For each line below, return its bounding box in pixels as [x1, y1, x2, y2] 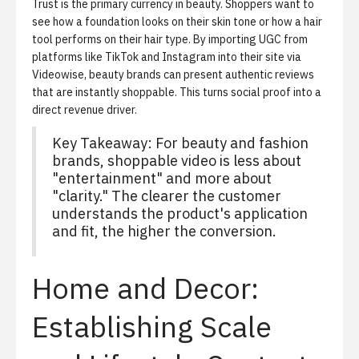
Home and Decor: [32, 269, 259, 307]
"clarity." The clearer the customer [52, 187, 281, 205]
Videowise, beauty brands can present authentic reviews [32, 67, 314, 82]
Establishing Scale [32, 308, 272, 345]
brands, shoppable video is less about [52, 151, 301, 170]
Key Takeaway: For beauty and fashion [52, 134, 309, 152]
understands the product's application [52, 204, 308, 223]
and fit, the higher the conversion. [52, 222, 276, 240]
